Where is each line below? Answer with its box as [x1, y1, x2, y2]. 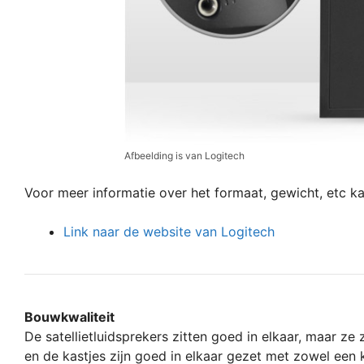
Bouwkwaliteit [24, 309, 115, 326]
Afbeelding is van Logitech [123, 149, 245, 162]
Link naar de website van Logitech [63, 223, 275, 240]
